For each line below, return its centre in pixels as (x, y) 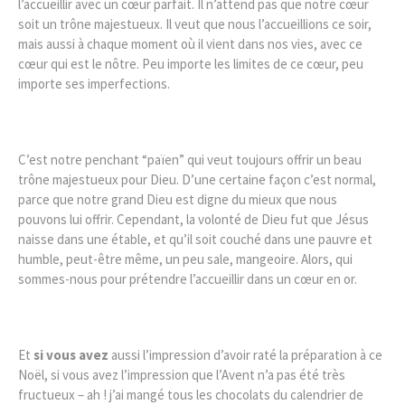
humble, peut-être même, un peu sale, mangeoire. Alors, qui (185, 259)
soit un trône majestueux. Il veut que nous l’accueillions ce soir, (195, 24)
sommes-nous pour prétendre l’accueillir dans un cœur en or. (188, 278)
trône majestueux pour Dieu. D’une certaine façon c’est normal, (197, 179)
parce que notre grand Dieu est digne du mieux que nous (178, 199)
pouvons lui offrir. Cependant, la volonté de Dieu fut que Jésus (193, 219)
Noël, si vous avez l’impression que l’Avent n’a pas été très (182, 374)
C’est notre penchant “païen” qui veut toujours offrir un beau (190, 159)
